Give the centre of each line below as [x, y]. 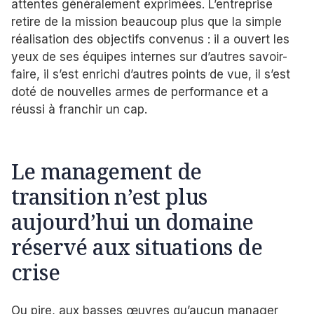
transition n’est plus [109, 196]
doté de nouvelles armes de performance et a [140, 92]
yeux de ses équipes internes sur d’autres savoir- [149, 57]
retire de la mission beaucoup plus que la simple [146, 22]
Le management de [107, 171]
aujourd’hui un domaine [132, 221]
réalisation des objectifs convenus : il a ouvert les [150, 40]
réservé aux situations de [137, 247]
